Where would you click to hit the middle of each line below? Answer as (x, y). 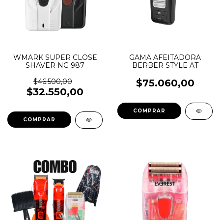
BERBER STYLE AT (165, 65)
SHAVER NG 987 (55, 65)
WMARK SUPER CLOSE (55, 57)
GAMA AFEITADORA (165, 57)
